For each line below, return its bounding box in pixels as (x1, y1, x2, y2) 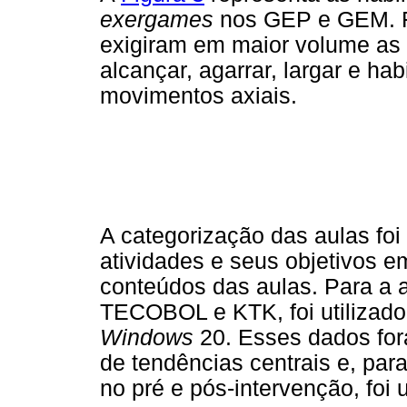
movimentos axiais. (100, 83, 297, 108)
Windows (100, 325, 194, 351)
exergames (100, 6, 220, 32)
